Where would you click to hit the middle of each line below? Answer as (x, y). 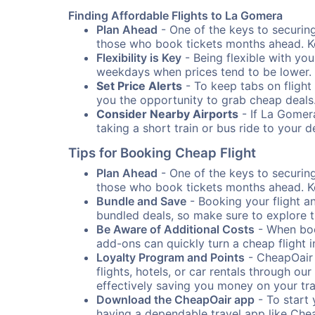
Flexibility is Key (139, 58)
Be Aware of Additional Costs (175, 229)
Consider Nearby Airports (167, 114)
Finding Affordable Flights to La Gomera (175, 15)
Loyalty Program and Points (171, 257)
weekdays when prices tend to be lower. (204, 72)
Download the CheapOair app (175, 300)
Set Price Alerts (139, 86)
